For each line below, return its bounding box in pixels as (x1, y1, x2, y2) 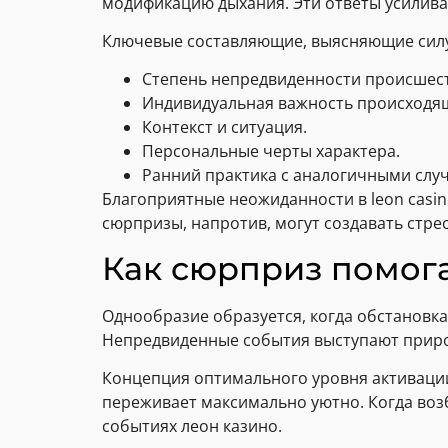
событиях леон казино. (102, 415, 282, 438)
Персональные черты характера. (142, 140, 400, 163)
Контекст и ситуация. (142, 116, 307, 139)
